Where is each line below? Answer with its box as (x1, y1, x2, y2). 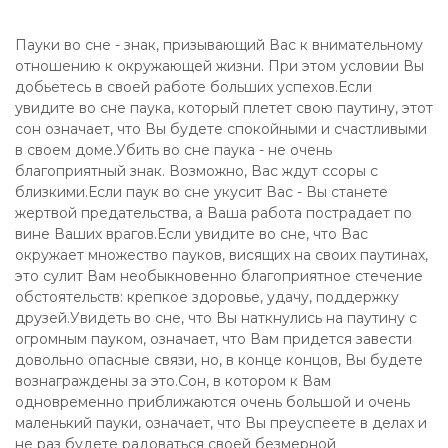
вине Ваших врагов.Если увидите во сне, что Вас (15, 225, 368, 243)
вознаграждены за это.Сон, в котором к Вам (15, 372, 331, 390)
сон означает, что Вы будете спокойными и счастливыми (15, 120, 427, 138)
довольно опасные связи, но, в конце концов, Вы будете (15, 351, 423, 369)
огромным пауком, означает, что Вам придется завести (15, 330, 412, 348)
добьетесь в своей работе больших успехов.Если (15, 78, 372, 96)
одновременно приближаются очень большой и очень (15, 393, 410, 411)
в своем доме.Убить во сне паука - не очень (15, 141, 332, 159)
